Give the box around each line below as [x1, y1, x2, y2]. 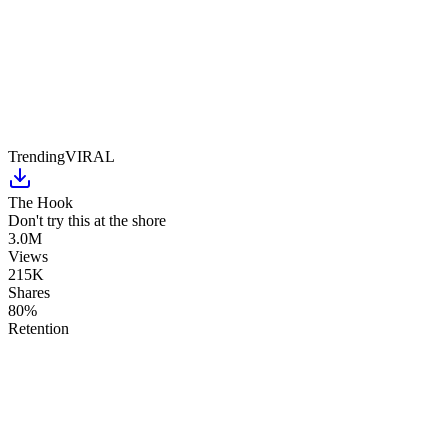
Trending [8, 148, 65, 166]
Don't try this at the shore [8, 212, 166, 230]
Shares [8, 284, 50, 302]
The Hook [8, 194, 73, 212]
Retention [8, 320, 69, 338]
